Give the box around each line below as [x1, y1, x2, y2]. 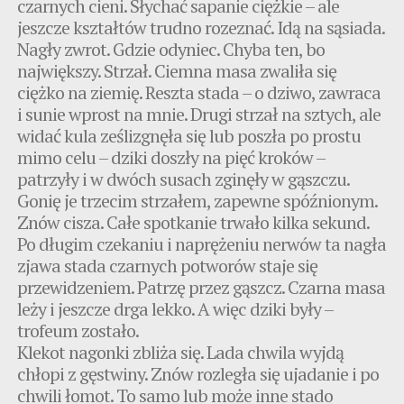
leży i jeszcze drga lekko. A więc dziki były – [17, 296, 334, 321]
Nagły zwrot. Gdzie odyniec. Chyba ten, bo [17, 36, 326, 61]
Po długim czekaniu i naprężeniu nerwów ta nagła [17, 231, 387, 256]
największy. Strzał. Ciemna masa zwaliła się [17, 58, 337, 83]
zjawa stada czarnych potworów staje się [17, 252, 318, 278]
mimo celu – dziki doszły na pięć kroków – [17, 144, 326, 170]
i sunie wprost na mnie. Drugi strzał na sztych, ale [17, 101, 381, 126]
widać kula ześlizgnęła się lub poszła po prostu [17, 123, 362, 148]
